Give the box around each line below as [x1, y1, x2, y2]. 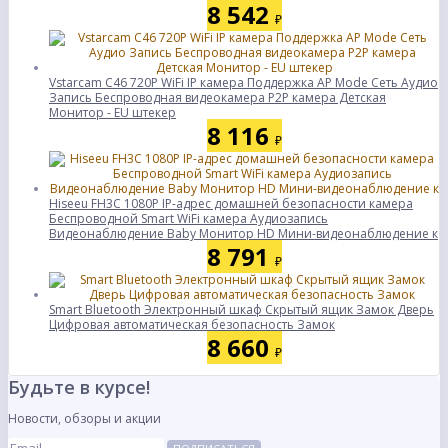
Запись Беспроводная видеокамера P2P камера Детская [49, 89, 386, 106]
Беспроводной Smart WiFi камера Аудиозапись [49, 210, 328, 227]
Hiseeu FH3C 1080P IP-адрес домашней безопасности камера [49, 195, 413, 212]
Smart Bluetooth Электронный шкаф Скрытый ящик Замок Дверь [49, 301, 434, 318]
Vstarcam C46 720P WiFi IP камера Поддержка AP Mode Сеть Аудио [49, 74, 438, 91]
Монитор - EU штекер [49, 104, 176, 121]
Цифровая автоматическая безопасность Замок [49, 316, 335, 333]
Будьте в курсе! [8, 375, 150, 399]
